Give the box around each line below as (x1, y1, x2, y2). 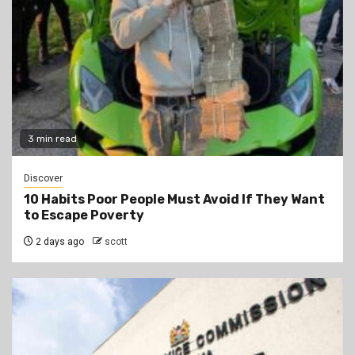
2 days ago (33, 236, 84, 248)
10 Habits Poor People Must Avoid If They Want (24, 192, 325, 208)
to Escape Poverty (24, 208, 144, 223)
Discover (24, 173, 63, 185)
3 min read (28, 133, 77, 145)
